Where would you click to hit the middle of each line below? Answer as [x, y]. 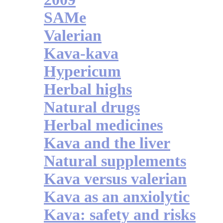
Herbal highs [88, 90]
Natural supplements [115, 161]
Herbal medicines [103, 125]
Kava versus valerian [115, 179]
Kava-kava [81, 54]
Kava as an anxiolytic [117, 197]
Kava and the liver [107, 143]
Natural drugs [92, 108]
